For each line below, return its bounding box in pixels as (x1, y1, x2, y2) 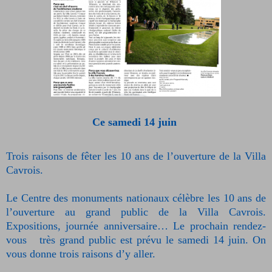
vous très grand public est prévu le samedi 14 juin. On (6, 234, 266, 246)
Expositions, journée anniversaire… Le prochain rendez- (6, 220, 266, 233)
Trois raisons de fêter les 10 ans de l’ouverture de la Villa (6, 150, 266, 163)
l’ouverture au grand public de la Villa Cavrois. (6, 206, 266, 219)
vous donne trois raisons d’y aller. (6, 248, 158, 260)
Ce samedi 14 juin (92, 116, 177, 129)
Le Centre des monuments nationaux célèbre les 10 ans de (6, 192, 266, 205)
